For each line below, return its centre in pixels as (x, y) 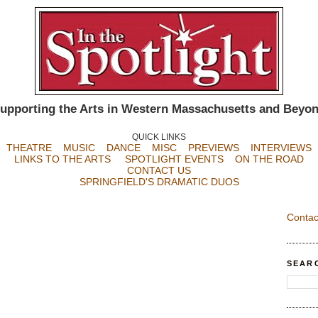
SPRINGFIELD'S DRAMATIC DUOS (159, 182)
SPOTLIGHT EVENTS (180, 159)
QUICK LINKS (159, 137)
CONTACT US (159, 170)
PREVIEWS (214, 148)
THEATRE (29, 148)
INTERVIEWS (281, 148)
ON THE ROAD (269, 159)
